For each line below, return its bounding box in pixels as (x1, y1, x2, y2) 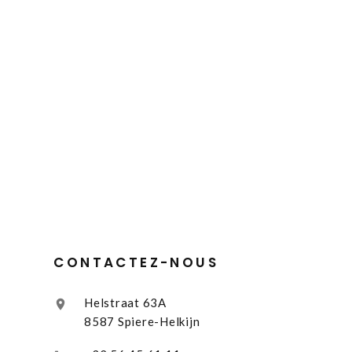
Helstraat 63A (84, 295, 167, 310)
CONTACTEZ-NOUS (53, 253, 219, 273)
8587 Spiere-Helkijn (84, 314, 200, 329)
